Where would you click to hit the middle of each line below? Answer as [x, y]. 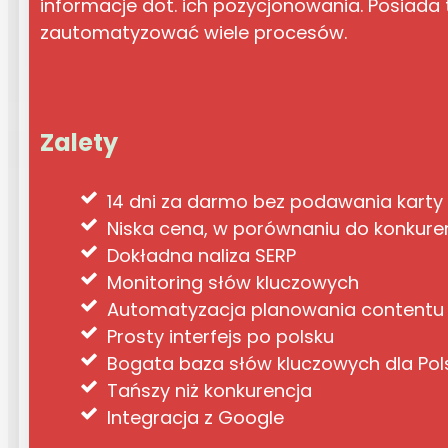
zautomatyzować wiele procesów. [194, 32]
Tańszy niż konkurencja [210, 391]
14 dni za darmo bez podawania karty [275, 202]
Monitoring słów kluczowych [233, 283]
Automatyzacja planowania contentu [276, 310]
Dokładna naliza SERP [202, 256]
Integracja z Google [196, 418]
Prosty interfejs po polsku [221, 337]
